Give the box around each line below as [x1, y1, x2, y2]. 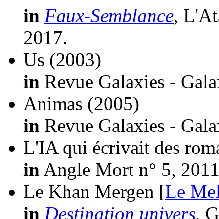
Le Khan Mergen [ [23, 181, 165, 202]
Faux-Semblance [44, 5, 174, 26]
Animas [23, 93, 83, 114]
